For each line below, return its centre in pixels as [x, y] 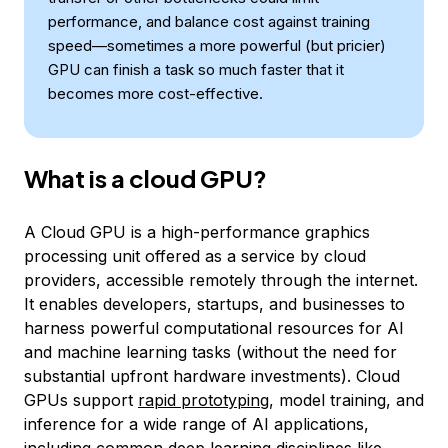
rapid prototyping [203, 400]
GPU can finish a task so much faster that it [196, 69]
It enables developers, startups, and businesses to [214, 304]
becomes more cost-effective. [155, 93]
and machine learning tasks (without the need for [210, 352]
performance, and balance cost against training [209, 21]
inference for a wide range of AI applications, [196, 424]
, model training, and [346, 400]
